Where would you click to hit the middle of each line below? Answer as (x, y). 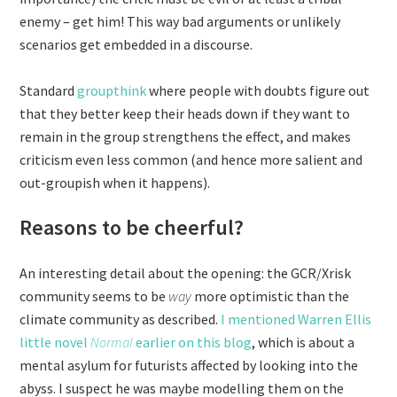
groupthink (113, 90)
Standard (49, 90)
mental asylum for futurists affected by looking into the (189, 365)
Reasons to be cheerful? (132, 227)
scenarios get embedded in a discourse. (136, 44)
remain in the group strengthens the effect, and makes (186, 136)
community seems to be (94, 296)
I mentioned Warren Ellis (296, 319)
